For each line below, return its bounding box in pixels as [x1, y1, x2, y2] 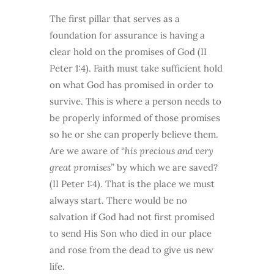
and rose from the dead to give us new [49, 244, 213, 256]
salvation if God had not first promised [49, 211, 215, 223]
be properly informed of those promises [49, 112, 220, 124]
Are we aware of [49, 145, 121, 157]
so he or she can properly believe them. [49, 128, 218, 141]
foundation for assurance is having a [49, 29, 205, 42]
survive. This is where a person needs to [49, 95, 221, 108]
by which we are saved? [114, 161, 218, 174]
